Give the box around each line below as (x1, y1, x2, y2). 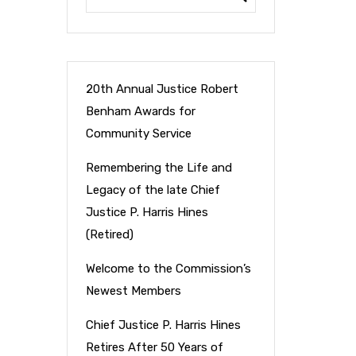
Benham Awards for (85, 104, 195, 118)
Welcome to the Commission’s (85, 261, 251, 276)
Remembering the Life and (85, 161, 232, 175)
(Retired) (85, 227, 133, 242)
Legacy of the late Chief (85, 183, 220, 197)
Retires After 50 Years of (85, 340, 223, 354)
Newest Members (85, 284, 181, 298)
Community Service (85, 126, 192, 141)
